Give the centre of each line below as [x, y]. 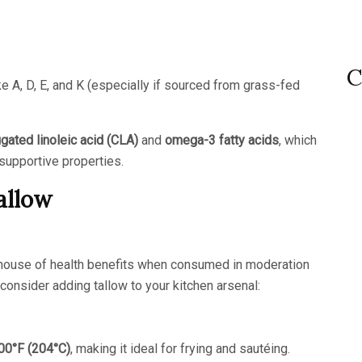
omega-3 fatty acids [222, 140]
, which [298, 140]
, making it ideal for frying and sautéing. [180, 348]
